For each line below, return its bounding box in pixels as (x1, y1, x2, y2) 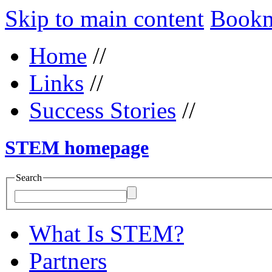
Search (16, 172, 42, 183)
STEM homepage (5, 137, 149, 159)
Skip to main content (5, 5, 204, 32)
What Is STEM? (29, 220, 184, 247)
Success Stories (29, 97, 176, 123)
